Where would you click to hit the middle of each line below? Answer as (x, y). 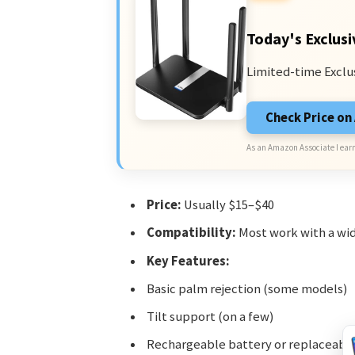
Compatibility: (191, 233)
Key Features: (188, 261)
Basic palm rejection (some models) (246, 288)
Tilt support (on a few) (210, 317)
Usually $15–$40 (227, 204)
